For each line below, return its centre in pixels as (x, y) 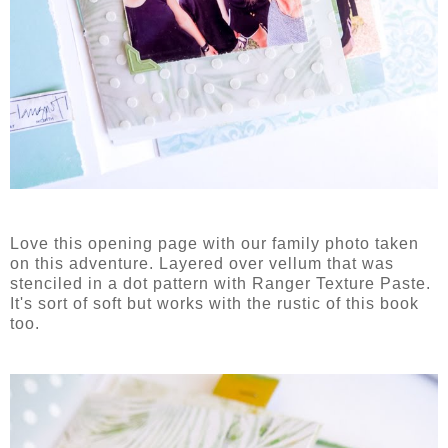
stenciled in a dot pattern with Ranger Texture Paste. (220, 283)
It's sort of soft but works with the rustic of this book (214, 303)
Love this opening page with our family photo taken (214, 243)
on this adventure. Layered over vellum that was (202, 263)
